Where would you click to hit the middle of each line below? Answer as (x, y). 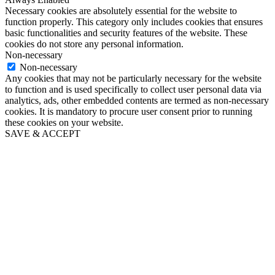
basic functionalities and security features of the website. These (126, 33)
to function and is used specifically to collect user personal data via (133, 89)
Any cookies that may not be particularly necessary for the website (133, 78)
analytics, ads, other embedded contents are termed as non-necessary (137, 100)
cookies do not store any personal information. (94, 44)
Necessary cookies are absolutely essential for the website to (121, 10)
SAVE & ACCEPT (43, 133)
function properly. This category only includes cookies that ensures (134, 21)
